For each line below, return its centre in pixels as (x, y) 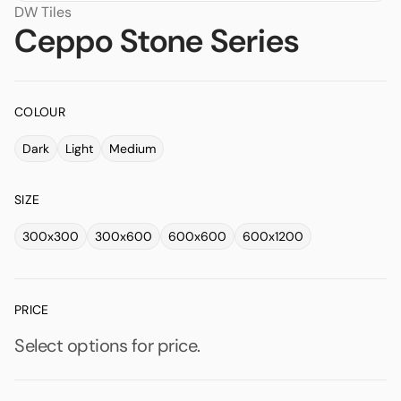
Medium (132, 149)
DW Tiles (43, 12)
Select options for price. (107, 346)
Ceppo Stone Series (157, 41)
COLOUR (40, 112)
